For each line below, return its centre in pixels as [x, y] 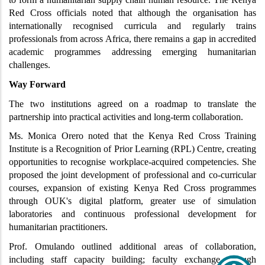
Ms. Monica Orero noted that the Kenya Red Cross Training [132, 136]
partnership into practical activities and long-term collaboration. [126, 117]
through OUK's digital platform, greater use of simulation [132, 201]
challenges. [30, 65]
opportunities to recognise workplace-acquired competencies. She [132, 162]
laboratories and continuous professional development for [132, 214]
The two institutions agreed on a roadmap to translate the [132, 104]
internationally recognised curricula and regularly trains [132, 26]
